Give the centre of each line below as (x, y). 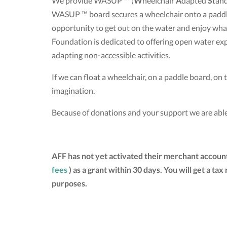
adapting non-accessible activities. (112, 55)
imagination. (73, 90)
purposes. (69, 183)
